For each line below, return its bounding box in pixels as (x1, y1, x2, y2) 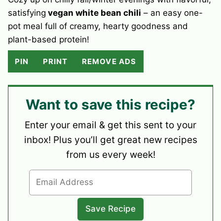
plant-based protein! (8, 34, 89, 44)
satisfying (8, 7, 46, 18)
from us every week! (66, 148, 155, 160)
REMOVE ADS (81, 56, 137, 66)
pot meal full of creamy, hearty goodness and (8, 21, 188, 31)
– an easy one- (141, 7, 203, 18)
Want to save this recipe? (26, 96, 195, 113)
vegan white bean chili (46, 7, 141, 18)
